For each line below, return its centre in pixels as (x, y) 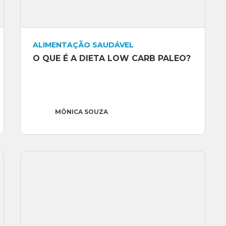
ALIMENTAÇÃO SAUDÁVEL (83, 45)
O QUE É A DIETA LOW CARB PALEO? (111, 59)
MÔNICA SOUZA (81, 112)
